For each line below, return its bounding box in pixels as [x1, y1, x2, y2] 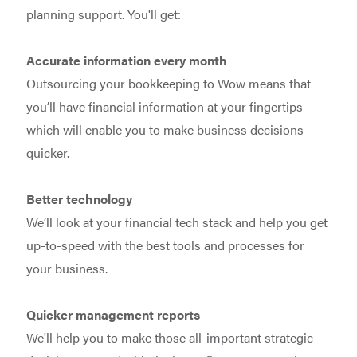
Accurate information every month [25, 50, 227, 69]
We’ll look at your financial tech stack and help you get [25, 212, 328, 231]
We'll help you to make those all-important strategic [25, 328, 313, 347]
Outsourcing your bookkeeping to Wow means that [25, 73, 311, 92]
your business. [25, 258, 108, 277]
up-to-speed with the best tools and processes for [25, 235, 304, 254]
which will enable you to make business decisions [25, 120, 304, 139]
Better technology [25, 189, 132, 208]
